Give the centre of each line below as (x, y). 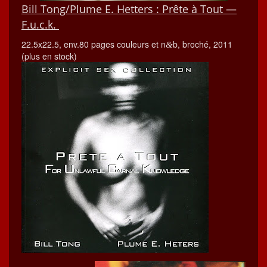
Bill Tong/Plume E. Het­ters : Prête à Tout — (129, 9)
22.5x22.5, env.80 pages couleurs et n (94, 44)
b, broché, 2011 (203, 44)
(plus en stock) (49, 56)
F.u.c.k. (40, 25)
